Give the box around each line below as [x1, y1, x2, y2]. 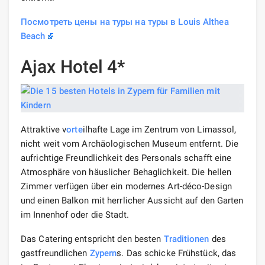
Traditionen [163, 233, 209, 244]
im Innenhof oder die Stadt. [21, 209, 129, 220]
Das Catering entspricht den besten [21, 233, 164, 244]
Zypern [89, 247, 117, 258]
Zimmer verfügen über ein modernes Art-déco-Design [21, 180, 232, 192]
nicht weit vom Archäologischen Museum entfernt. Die [21, 138, 239, 149]
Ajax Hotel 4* [21, 56, 125, 77]
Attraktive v [21, 124, 67, 135]
